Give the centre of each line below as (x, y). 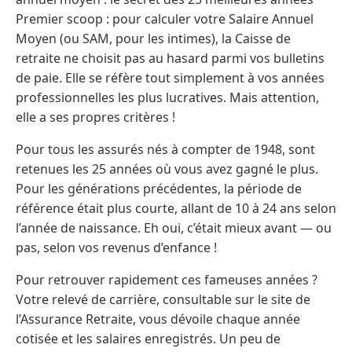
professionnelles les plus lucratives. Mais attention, (167, 98)
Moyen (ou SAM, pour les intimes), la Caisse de (153, 39)
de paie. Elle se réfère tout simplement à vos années (170, 78)
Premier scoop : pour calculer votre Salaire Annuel (165, 19)
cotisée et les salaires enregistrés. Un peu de (148, 339)
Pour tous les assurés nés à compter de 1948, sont (165, 150)
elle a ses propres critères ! (95, 117)
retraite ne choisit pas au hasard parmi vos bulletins (170, 59)
